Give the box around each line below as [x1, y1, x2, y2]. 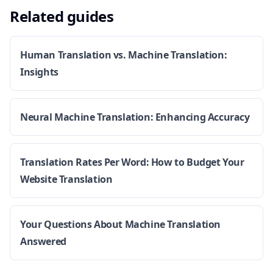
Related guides [10, 6, 114, 26]
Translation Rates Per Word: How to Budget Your [20, 155, 244, 169]
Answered [20, 235, 66, 248]
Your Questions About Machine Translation [20, 218, 221, 231]
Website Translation [20, 172, 113, 186]
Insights [20, 65, 58, 79]
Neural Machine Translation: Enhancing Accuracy [20, 110, 250, 124]
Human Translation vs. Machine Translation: [20, 48, 227, 62]
